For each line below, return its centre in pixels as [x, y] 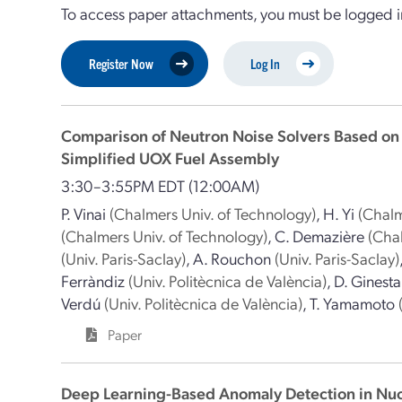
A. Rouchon [232, 258]
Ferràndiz [93, 280]
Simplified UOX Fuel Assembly [170, 157]
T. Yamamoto [353, 303]
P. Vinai [84, 213]
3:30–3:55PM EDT [125, 185]
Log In [266, 63]
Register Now [122, 63]
